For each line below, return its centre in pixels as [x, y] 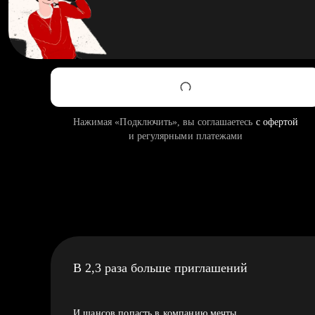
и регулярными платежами [186, 136]
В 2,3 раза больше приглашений [160, 268]
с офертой [277, 122]
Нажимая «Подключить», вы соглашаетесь [164, 122]
